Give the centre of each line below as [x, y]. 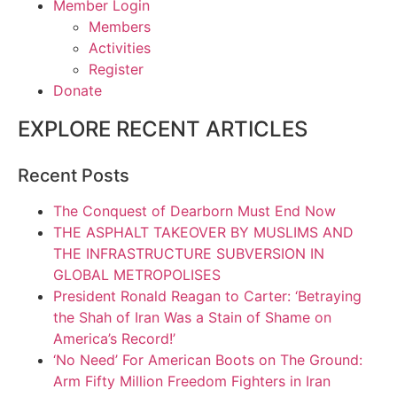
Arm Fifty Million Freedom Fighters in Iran [192, 381]
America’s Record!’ [114, 338]
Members [120, 26]
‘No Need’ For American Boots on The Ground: [208, 359]
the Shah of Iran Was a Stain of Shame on [192, 317]
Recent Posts [74, 175]
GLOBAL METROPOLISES [137, 274]
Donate [78, 90]
